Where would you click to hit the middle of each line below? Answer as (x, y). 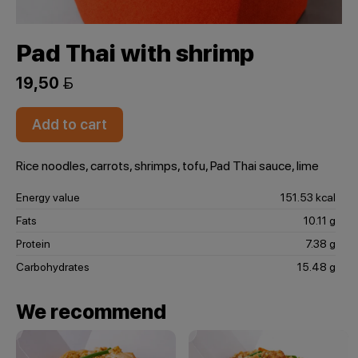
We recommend (91, 312)
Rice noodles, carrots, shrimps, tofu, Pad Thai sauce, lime (167, 166)
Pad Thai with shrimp (135, 53)
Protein (33, 244)
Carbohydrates (53, 267)
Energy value (48, 197)
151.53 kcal (308, 197)
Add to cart (70, 124)
